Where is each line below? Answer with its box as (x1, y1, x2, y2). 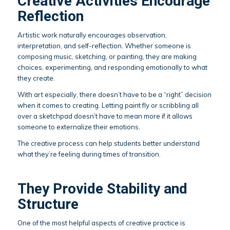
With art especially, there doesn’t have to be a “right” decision (17, 90, 212, 99)
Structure (17, 196, 79, 213)
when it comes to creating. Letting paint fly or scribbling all (17, 101, 199, 110)
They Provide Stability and (17, 180, 187, 198)
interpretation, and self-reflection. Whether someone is (17, 42, 191, 50)
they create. (17, 74, 55, 83)
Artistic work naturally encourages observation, (17, 31, 167, 40)
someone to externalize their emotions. (17, 123, 140, 131)
